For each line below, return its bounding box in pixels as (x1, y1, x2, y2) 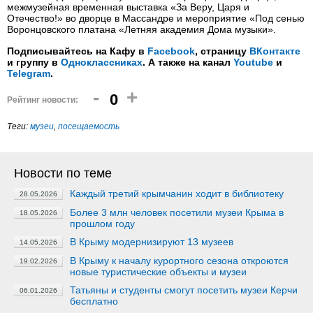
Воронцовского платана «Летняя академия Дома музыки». (7, 24, 276, 35)
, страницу (195, 45, 249, 57)
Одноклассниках (61, 57, 143, 68)
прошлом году (70, 218, 135, 229)
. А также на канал (143, 57, 233, 68)
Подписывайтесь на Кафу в (7, 45, 147, 57)
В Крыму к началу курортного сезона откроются (70, 255, 289, 266)
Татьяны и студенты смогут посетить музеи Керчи (70, 284, 298, 296)
